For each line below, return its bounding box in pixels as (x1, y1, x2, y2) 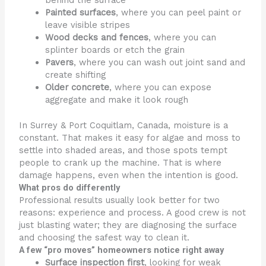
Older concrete (45, 81, 110, 93)
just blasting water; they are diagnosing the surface (19, 219, 237, 230)
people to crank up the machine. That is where (19, 157, 222, 168)
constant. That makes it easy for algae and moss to (19, 132, 241, 143)
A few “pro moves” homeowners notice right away (19, 244, 224, 255)
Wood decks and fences (45, 31, 149, 43)
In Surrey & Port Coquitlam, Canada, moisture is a (19, 119, 229, 131)
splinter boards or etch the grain (45, 44, 185, 55)
